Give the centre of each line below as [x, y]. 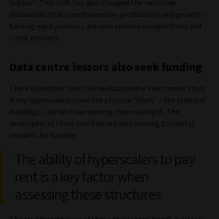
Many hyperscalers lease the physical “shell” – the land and [107, 100]
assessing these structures [88, 195]
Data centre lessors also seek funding [106, 67]
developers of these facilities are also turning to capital [102, 124]
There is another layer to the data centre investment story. [108, 89]
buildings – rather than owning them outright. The [94, 112]
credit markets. [35, 38]
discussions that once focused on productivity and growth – [108, 15]
